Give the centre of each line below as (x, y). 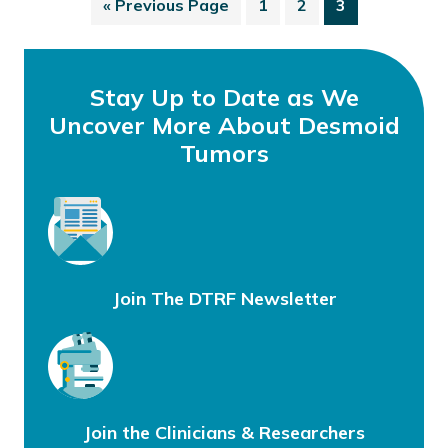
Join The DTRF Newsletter (224, 298)
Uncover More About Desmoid (224, 125)
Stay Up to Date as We (224, 97)
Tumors (224, 153)
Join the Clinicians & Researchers (224, 432)
